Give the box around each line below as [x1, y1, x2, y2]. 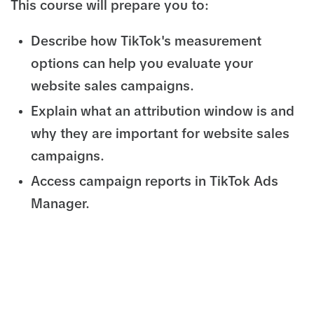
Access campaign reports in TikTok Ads [30, 175, 278, 189]
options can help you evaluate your [30, 57, 253, 71]
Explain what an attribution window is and [30, 104, 294, 118]
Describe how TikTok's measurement [30, 35, 261, 48]
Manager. [30, 197, 90, 211]
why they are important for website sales [30, 127, 289, 141]
